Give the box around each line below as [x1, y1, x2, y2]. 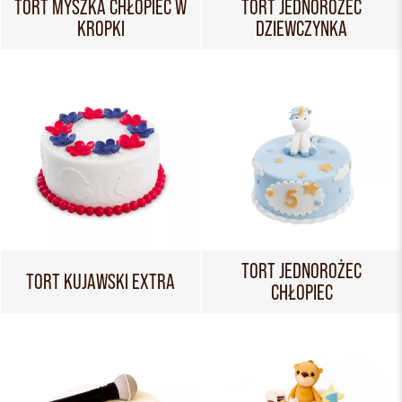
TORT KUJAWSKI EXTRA [26, 269, 175, 293]
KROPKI [76, 16, 125, 40]
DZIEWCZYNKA [256, 16, 347, 40]
